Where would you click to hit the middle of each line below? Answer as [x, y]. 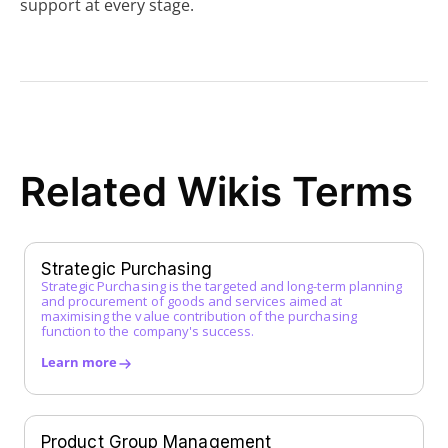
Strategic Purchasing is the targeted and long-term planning [221, 286]
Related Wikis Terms [216, 192]
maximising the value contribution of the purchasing [199, 316]
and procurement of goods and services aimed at [192, 301]
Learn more [79, 362]
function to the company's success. [148, 331]
